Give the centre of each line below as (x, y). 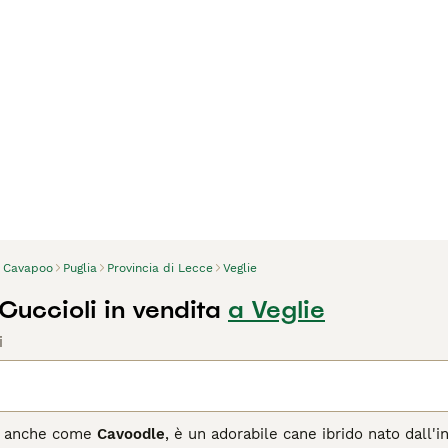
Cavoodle (131, 434)
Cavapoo (28, 268)
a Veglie (276, 309)
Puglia (80, 268)
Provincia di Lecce (160, 268)
